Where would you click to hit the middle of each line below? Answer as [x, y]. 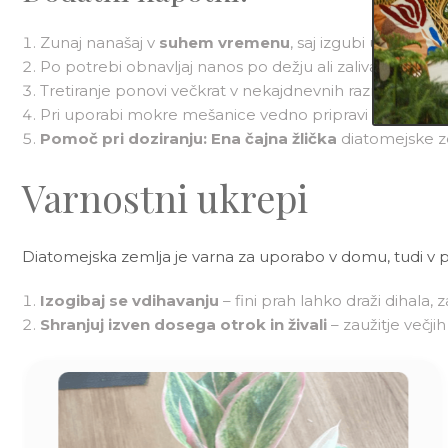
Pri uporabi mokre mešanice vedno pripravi [206, 114]
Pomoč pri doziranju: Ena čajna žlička [188, 138]
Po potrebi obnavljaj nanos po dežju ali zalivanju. [222, 66]
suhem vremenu [224, 42]
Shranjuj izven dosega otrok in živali [183, 324]
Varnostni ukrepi [165, 197]
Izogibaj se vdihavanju [129, 300]
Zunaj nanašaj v [99, 42]
